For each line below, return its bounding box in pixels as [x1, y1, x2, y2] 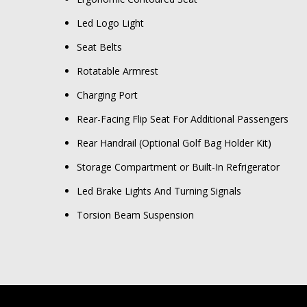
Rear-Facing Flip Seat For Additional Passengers [77, 112, 288, 126]
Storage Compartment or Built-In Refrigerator [77, 160, 280, 174]
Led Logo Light [77, 16, 144, 30]
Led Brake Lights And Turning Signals [77, 184, 241, 198]
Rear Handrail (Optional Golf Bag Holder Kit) [77, 136, 271, 150]
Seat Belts [77, 40, 122, 54]
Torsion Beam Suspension [77, 208, 194, 222]
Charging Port [77, 88, 138, 102]
